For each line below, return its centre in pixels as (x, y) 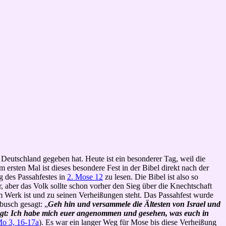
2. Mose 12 (85, 177)
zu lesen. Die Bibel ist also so (151, 177)
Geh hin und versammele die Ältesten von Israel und (134, 204)
